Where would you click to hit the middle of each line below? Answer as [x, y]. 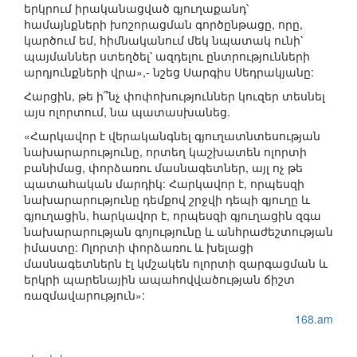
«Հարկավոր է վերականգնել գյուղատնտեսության [172, 136]
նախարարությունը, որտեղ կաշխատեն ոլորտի [165, 152]
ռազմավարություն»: [84, 295]
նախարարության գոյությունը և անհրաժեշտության [178, 231]
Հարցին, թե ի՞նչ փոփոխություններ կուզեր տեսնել [175, 96]
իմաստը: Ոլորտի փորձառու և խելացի [139, 247]
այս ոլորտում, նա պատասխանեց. [127, 112]
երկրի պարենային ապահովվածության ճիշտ [159, 279]
